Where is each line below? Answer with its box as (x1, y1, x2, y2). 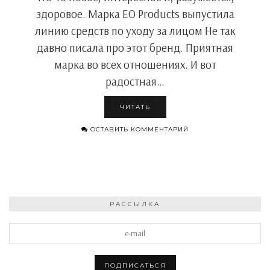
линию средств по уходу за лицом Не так (34, 24, 236, 38)
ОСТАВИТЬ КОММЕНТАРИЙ (88, 125, 189, 133)
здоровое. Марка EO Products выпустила (36, 7, 234, 21)
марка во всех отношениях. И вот (54, 57, 216, 72)
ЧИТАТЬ (119, 103, 151, 111)
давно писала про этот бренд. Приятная (37, 40, 233, 55)
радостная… (105, 74, 165, 89)
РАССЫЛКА (110, 200, 160, 208)
